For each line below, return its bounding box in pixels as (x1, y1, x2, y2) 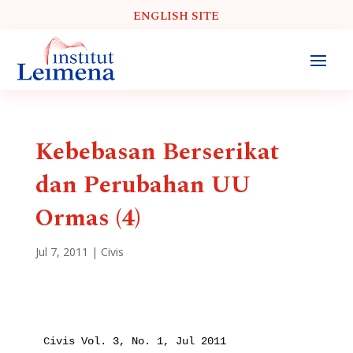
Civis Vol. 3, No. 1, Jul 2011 (43, 334, 226, 347)
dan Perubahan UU (35, 166, 251, 203)
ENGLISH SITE (133, 6, 220, 25)
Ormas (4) (35, 199, 141, 236)
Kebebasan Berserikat (35, 133, 279, 170)
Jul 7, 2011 (35, 243, 88, 259)
